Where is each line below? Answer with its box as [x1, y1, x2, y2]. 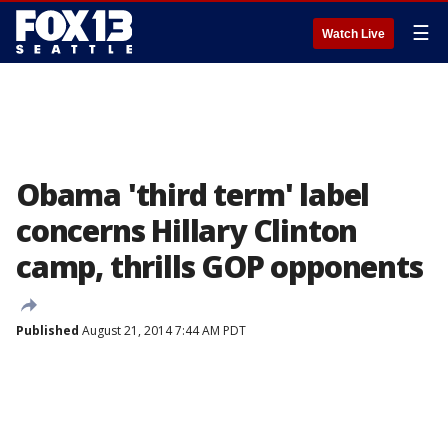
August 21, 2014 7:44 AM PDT [79, 322, 246, 339]
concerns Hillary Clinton [16, 210, 358, 251]
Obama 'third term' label [16, 174, 370, 215]
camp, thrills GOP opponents [16, 246, 423, 287]
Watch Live [322, 27, 385, 41]
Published [16, 322, 79, 339]
